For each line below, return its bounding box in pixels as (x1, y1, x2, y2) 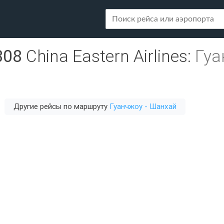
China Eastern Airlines (26, 46, 187, 66)
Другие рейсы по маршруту (13, 102, 109, 111)
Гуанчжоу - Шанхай (109, 102, 176, 111)
